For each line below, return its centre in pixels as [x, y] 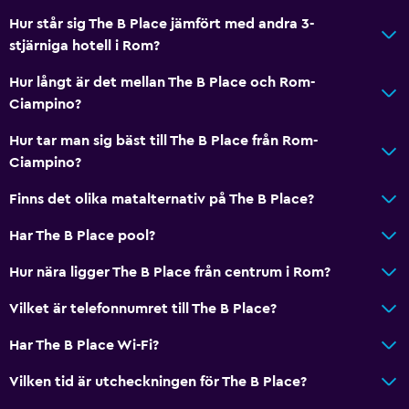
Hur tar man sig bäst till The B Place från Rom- [163, 140]
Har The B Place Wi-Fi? [84, 345]
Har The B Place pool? [82, 235]
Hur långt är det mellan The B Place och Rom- [162, 82]
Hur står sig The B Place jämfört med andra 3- [162, 23]
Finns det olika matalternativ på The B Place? [162, 199]
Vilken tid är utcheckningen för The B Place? [158, 381]
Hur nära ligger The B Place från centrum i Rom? [170, 272]
